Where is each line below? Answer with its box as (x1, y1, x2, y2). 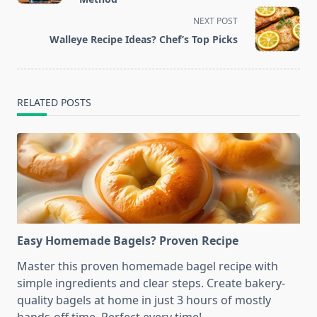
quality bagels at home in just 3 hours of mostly (17, 292, 271, 309)
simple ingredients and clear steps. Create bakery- (17, 275, 285, 292)
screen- (16, 7, 56, 23)
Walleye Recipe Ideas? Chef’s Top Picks (50, 33, 238, 47)
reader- (16, 24, 56, 40)
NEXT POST (193, 15, 238, 28)
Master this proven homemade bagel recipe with (17, 258, 278, 275)
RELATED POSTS (17, 96, 91, 110)
